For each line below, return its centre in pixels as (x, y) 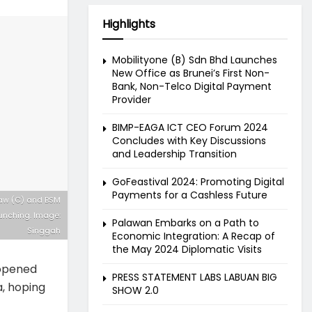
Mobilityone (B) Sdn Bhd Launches (195, 60)
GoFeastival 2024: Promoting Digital (198, 182)
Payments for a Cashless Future (190, 195)
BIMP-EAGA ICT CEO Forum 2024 (190, 127)
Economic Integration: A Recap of (194, 236)
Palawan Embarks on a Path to (186, 223)
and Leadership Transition (174, 154)
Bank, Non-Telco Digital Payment (192, 86)
